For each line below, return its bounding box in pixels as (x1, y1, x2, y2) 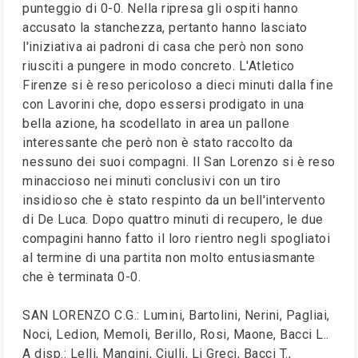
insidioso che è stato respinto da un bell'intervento (22, 193, 325, 208)
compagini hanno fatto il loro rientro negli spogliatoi (22, 231, 330, 246)
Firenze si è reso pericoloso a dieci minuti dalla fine (22, 78, 333, 93)
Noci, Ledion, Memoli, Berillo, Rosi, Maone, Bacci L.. (22, 327, 329, 342)
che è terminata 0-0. (22, 269, 141, 284)
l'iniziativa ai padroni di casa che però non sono (22, 39, 304, 54)
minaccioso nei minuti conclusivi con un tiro (22, 173, 280, 189)
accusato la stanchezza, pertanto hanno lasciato (22, 20, 308, 35)
